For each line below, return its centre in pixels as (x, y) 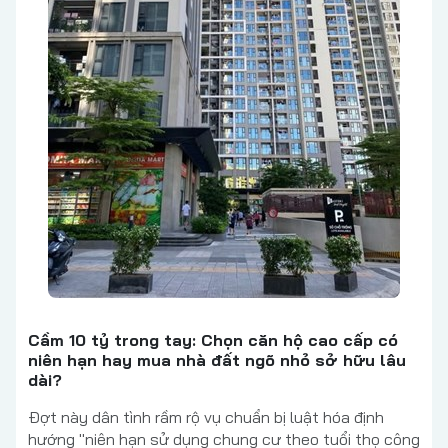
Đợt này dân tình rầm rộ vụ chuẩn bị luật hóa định (206, 416)
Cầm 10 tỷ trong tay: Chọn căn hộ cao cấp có (213, 339)
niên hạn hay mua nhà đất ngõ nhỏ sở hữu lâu (217, 359)
